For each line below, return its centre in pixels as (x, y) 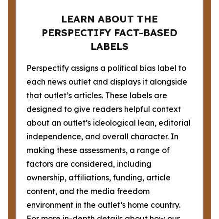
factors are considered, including (89, 164)
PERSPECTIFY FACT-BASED (109, 33)
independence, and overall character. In (102, 136)
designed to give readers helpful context (104, 109)
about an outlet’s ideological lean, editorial (109, 123)
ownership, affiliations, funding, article (99, 177)
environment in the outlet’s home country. (103, 205)
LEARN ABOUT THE (109, 19)
